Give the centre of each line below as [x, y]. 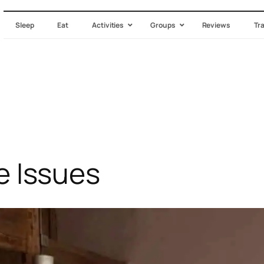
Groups [163, 25]
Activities [108, 25]
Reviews [216, 25]
